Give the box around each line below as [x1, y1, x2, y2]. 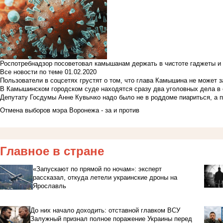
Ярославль [32, 182, 66, 190]
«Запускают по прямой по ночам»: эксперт [32, 165, 162, 173]
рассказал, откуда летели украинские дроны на [32, 174, 177, 182]
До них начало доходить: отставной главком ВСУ [30, 207, 180, 215]
